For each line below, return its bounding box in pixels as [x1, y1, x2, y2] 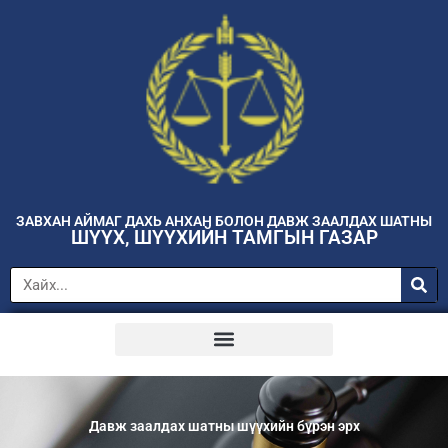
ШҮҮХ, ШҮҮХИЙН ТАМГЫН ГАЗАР [70, 225, 378, 249]
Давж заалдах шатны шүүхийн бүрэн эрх [88, 417, 360, 434]
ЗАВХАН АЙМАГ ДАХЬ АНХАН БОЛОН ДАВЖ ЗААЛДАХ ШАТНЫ [16, 212, 432, 229]
